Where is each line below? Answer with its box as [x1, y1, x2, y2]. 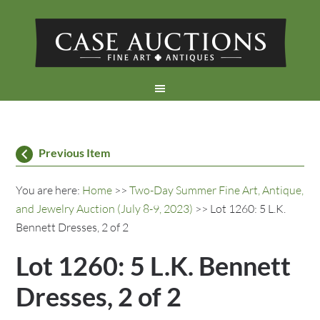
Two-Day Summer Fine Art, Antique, [129, 183, 304, 197]
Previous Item [39, 146, 111, 159]
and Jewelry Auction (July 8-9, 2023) [16, 201, 194, 216]
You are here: [16, 183, 83, 197]
